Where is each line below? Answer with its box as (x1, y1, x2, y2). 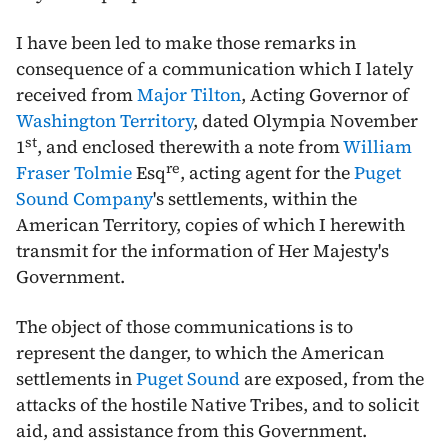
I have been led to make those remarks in (16, 30, 356, 55)
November (330, 108, 418, 133)
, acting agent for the (180, 160, 354, 185)
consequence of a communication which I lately (16, 56, 413, 81)
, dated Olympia (193, 108, 330, 133)
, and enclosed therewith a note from (37, 134, 343, 159)
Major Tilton (137, 82, 241, 107)
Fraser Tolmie (16, 160, 132, 185)
